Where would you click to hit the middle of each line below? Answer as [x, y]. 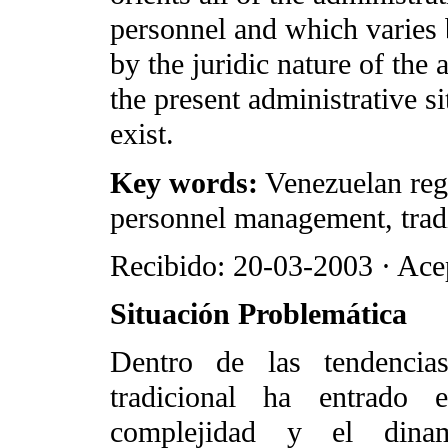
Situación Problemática [258, 313]
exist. [142, 134]
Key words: [184, 182]
